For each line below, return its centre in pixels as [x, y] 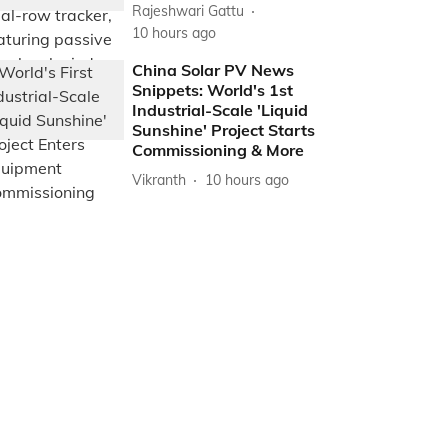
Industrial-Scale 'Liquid [220, 110]
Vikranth [159, 179]
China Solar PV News [213, 70]
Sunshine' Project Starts [224, 130]
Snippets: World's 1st [213, 90]
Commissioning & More [218, 150]
